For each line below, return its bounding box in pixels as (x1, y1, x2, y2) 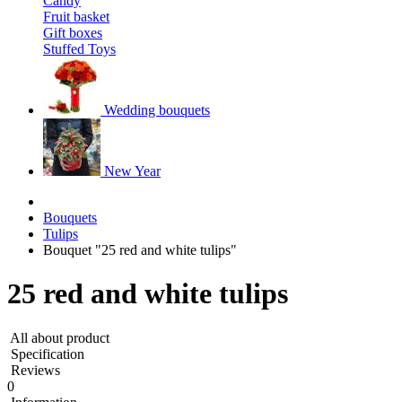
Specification (11, 345, 84, 362)
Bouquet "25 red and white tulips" (43, 242, 237, 258)
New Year (104, 163, 161, 179)
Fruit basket (43, 9, 109, 24)
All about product (10, 329, 109, 345)
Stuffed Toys (43, 41, 116, 57)
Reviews (11, 362, 60, 378)
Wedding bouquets (104, 102, 210, 118)
